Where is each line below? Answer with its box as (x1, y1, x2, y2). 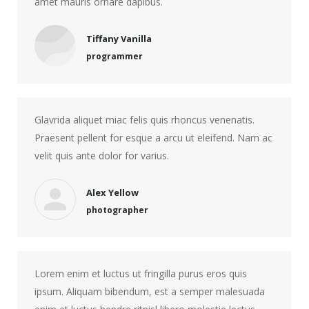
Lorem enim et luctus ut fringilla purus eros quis (34, 267, 247, 280)
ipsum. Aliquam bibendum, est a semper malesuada (34, 285, 265, 298)
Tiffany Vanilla (86, 32, 152, 45)
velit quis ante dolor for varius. (34, 149, 169, 162)
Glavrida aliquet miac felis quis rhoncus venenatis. (34, 113, 255, 126)
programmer (86, 50, 143, 62)
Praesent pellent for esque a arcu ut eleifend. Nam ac (34, 131, 272, 144)
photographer (86, 203, 148, 216)
